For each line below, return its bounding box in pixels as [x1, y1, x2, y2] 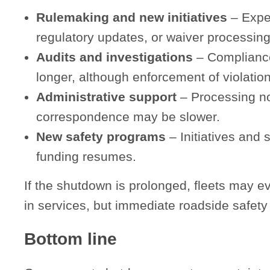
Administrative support [36, 89, 177, 104]
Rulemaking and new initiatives [36, 10, 227, 24]
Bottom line [24, 229, 117, 248]
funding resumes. [36, 149, 136, 163]
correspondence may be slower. [36, 109, 220, 124]
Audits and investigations [36, 49, 193, 64]
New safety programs [36, 129, 166, 143]
